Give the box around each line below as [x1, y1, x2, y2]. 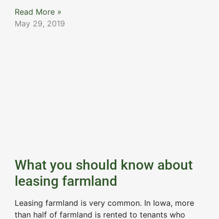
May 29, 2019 [15, 18, 65, 28]
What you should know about [15, 156, 193, 173]
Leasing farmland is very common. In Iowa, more [15, 197, 194, 208]
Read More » [15, 6, 62, 17]
